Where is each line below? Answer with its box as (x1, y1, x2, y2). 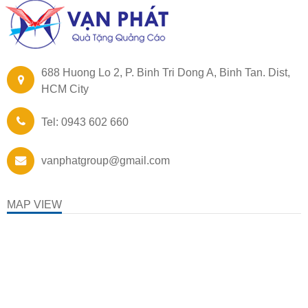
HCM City (41, 83, 89, 95)
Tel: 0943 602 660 (41, 116, 129, 128)
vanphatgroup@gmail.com (41, 155, 170, 166)
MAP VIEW (7, 199, 62, 210)
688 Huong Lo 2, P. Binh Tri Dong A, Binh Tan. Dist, (41, 67, 290, 78)
